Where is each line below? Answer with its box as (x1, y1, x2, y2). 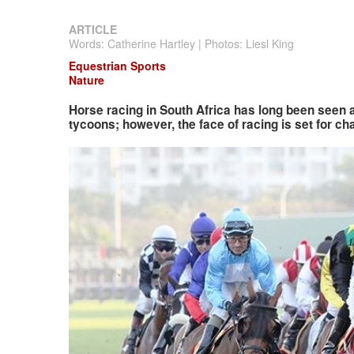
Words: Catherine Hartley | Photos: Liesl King (69, 36, 294, 51)
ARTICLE (69, 21, 117, 37)
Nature (69, 72, 104, 88)
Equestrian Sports (69, 58, 166, 73)
